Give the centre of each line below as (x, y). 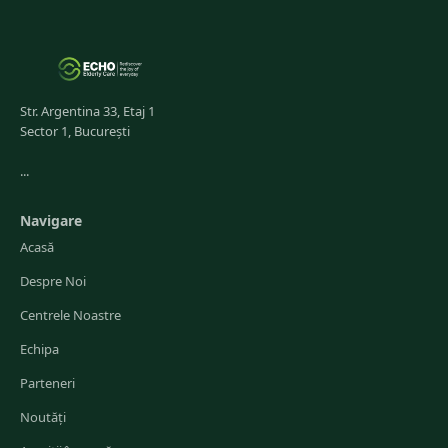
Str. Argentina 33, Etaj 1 (87, 111)
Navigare (51, 220)
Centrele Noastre (70, 315)
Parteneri (47, 383)
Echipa (39, 349)
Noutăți (43, 417)
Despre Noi (53, 281)
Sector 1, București (75, 131)
